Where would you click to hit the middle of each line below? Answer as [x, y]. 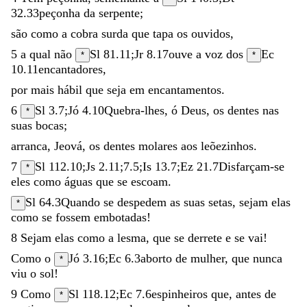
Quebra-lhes [134, 110]
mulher [208, 258]
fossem [75, 217]
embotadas [120, 217]
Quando [82, 202]
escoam [149, 181]
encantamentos [185, 89]
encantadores [71, 69]
